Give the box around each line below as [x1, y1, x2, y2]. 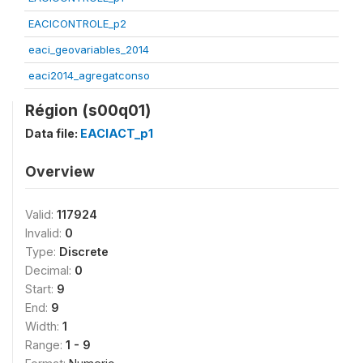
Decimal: [25, 263, 75, 277]
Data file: [25, 126, 80, 140]
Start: [25, 281, 57, 296]
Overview [25, 162, 95, 180]
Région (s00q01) [25, 100, 151, 120]
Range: [25, 337, 66, 352]
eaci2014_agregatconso [28, 68, 150, 82]
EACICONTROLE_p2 [28, 16, 126, 30]
